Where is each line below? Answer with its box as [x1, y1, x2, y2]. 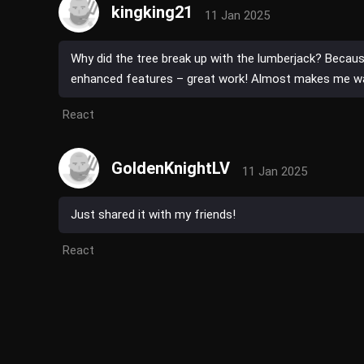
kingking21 [111, 2, 193, 23]
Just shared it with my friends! [71, 207, 236, 223]
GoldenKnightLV [111, 158, 230, 179]
